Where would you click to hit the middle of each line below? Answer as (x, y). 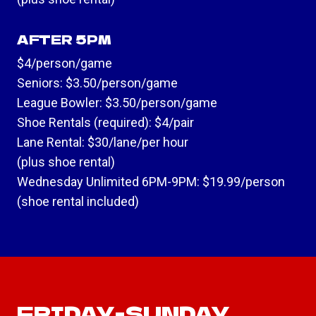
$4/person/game (65, 63)
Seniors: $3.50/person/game (97, 83)
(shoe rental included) (78, 202)
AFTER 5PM (64, 39)
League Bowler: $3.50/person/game (117, 103)
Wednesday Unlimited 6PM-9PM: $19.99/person (151, 182)
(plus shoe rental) (66, 162)
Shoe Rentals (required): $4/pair (105, 123)
